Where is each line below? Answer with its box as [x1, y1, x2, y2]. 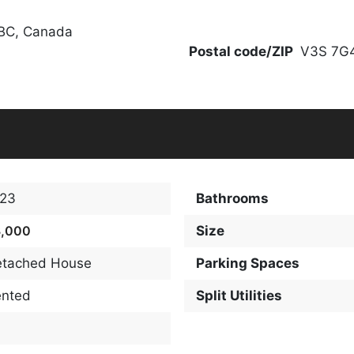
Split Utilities [195, 287, 282, 303]
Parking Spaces [195, 254, 299, 271]
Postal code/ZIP [189, 43, 293, 59]
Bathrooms [195, 190, 269, 206]
